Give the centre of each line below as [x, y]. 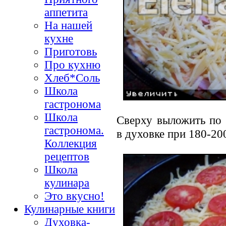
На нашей [68, 25]
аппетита [66, 12]
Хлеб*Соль [72, 78]
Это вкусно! [74, 196]
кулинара [67, 183]
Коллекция [71, 143]
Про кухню [72, 65]
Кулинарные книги [70, 209]
